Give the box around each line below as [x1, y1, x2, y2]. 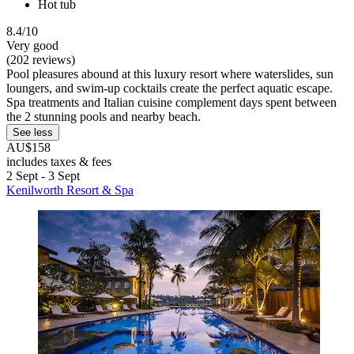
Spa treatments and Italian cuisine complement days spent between [6, 96, 337, 110]
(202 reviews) [6, 53, 75, 67]
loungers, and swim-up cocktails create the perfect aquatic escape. [6, 81, 333, 96]
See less [13, 126, 53, 139]
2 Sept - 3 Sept [6, 169, 80, 183]
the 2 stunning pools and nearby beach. [6, 110, 201, 124]
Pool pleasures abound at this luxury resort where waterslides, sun [6, 67, 333, 81]
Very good [6, 39, 58, 53]
